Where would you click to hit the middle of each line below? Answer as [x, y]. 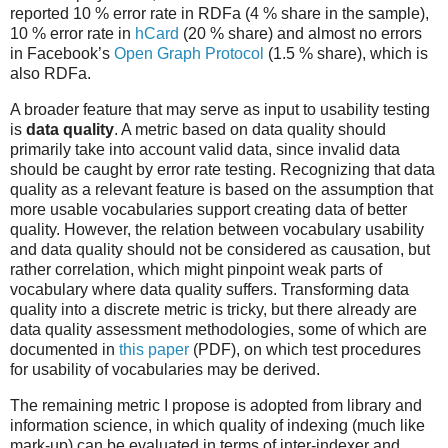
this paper [154, 350]
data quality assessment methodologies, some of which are [218, 330]
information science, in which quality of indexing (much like [217, 425]
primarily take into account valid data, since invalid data [205, 150]
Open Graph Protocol [189, 54]
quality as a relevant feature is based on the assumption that [221, 190]
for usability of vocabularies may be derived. [165, 370]
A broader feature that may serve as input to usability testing [220, 110]
